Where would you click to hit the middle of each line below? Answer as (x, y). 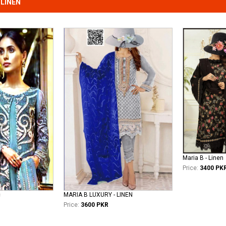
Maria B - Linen (203, 158)
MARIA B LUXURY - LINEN (98, 195)
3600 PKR (95, 205)
